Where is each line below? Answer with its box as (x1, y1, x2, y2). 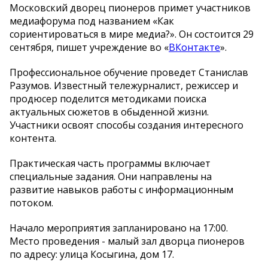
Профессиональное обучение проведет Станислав (10, 66, 248, 80)
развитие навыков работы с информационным (10, 183, 233, 197)
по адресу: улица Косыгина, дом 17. (10, 248, 174, 261)
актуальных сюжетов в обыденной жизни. (10, 105, 209, 119)
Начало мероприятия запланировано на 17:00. (10, 221, 228, 235)
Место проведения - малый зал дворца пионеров (10, 234, 245, 248)
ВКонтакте (169, 41, 220, 54)
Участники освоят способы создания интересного (10, 118, 243, 132)
